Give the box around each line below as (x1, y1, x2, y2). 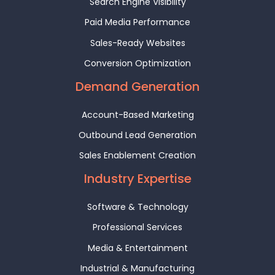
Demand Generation (76, 78, 199, 96)
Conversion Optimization (84, 57, 191, 70)
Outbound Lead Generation (79, 129, 196, 141)
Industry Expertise (83, 170, 192, 188)
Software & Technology (87, 200, 188, 213)
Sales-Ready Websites (90, 36, 185, 49)
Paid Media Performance (85, 16, 190, 29)
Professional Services (93, 221, 182, 234)
